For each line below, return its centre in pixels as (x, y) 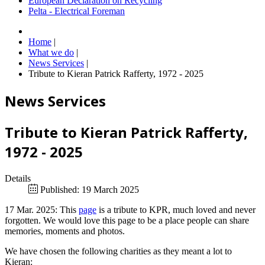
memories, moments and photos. (65, 231)
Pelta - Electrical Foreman (77, 11)
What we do (51, 53)
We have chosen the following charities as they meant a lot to (118, 251)
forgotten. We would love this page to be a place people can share (127, 220)
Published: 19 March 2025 (90, 189)
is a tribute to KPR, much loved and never (176, 209)
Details (18, 178)
